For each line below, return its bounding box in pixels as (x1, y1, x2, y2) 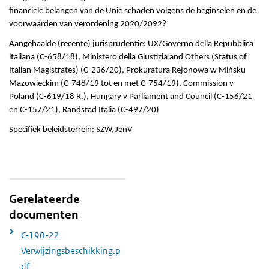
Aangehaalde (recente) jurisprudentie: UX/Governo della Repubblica (9, 40, 253, 49)
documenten (9, 207, 79, 223)
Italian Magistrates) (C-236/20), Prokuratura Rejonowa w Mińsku (9, 66, 246, 76)
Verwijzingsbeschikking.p (21, 244, 121, 256)
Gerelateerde (9, 192, 80, 207)
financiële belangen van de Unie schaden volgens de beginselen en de (9, 7, 256, 16)
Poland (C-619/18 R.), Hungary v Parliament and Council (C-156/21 (9, 92, 252, 102)
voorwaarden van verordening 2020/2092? (9, 20, 166, 29)
